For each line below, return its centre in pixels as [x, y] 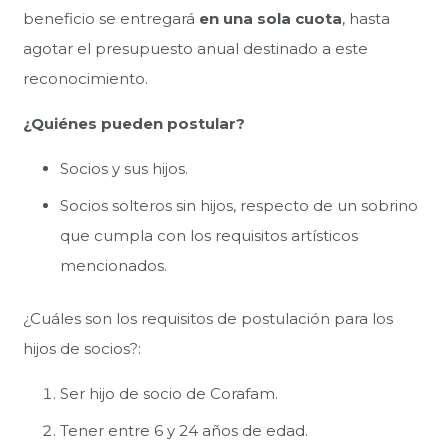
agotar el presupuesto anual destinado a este [195, 48]
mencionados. [113, 266]
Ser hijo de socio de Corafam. [169, 393]
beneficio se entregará [110, 18]
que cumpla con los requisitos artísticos [209, 236]
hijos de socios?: [81, 348]
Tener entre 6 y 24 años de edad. [184, 431]
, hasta [365, 18]
